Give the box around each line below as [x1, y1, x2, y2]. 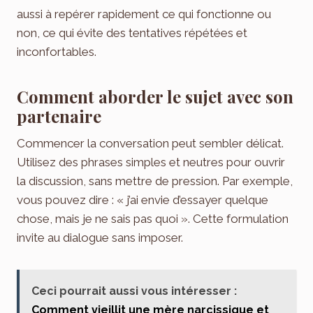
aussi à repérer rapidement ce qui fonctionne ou [17, 6, 271, 21]
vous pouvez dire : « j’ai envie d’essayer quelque [17, 192, 268, 207]
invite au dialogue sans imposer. [17, 230, 183, 245]
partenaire [17, 104, 101, 127]
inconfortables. [17, 44, 96, 59]
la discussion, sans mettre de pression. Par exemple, [17, 173, 293, 188]
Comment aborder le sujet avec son [17, 85, 293, 108]
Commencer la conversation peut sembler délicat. [17, 136, 284, 150]
